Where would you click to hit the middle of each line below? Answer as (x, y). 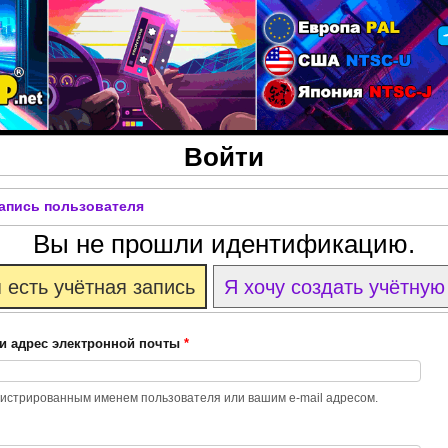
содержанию (227, 38)
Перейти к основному (227, 12)
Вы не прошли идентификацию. (223, 244)
